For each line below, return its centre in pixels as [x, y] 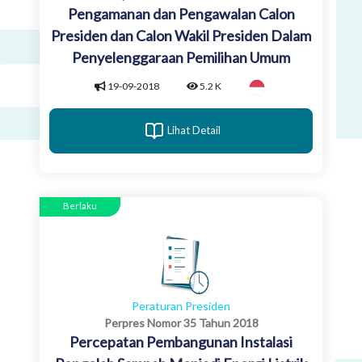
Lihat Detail [194, 130]
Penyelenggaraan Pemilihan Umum [181, 57]
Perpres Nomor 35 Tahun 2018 [181, 322]
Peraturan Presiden [181, 305]
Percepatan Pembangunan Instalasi [181, 341]
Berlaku [80, 205]
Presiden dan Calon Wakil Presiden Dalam [181, 36]
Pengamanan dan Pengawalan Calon [181, 14]
